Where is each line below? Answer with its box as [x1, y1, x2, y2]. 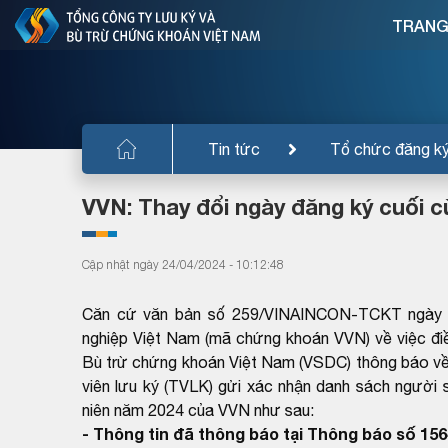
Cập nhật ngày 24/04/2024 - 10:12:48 [82, 256, 284, 272]
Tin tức [208, 139, 260, 158]
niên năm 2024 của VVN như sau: [82, 400, 314, 419]
